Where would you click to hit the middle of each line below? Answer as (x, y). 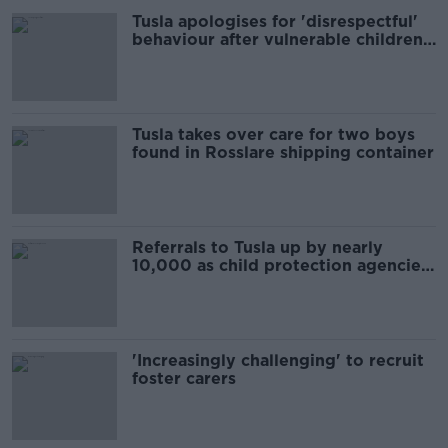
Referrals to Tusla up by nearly (257, 247)
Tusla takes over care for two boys (273, 134)
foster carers (184, 378)
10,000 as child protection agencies (280, 265)
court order (179, 57)
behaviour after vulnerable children (277, 39)
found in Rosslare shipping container (283, 152)
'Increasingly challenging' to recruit (278, 360)
